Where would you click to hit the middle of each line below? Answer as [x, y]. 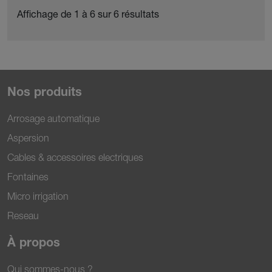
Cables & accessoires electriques [75, 158]
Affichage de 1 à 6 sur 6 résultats [88, 13]
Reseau [23, 216]
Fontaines [28, 177]
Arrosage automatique [53, 119]
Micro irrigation [38, 196]
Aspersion [28, 138]
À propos [34, 242]
